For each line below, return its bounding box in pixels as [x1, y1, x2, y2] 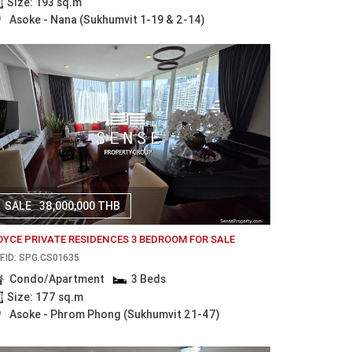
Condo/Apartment [9, 272, 104, 287]
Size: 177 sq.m [6, 289, 83, 304]
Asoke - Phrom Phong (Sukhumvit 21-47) [9, 306, 220, 321]
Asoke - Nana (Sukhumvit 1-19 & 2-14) [9, 12, 205, 27]
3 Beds [131, 272, 167, 287]
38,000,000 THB [38, 199, 120, 214]
